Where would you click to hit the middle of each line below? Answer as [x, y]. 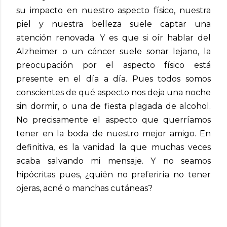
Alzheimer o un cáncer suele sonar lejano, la [113, 51]
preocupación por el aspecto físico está [113, 65]
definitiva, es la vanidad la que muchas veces [113, 147]
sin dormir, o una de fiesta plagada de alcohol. [113, 106]
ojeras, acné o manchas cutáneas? [84, 188]
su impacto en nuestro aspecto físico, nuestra [113, 10]
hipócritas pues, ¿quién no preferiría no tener [113, 174]
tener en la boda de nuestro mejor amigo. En [113, 133]
